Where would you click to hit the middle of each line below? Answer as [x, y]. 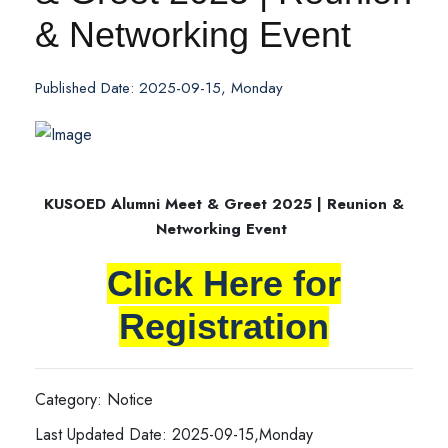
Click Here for [224, 283]
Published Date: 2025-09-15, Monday [159, 88]
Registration [224, 326]
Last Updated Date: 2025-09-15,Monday [174, 434]
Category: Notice [94, 399]
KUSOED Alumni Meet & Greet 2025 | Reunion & [224, 204]
